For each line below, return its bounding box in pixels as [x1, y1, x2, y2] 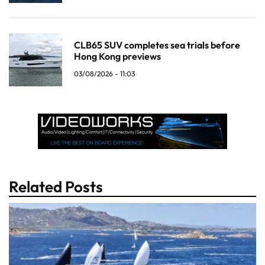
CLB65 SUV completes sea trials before [74, 38, 240, 51]
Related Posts [9, 176, 103, 196]
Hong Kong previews [74, 50, 161, 62]
